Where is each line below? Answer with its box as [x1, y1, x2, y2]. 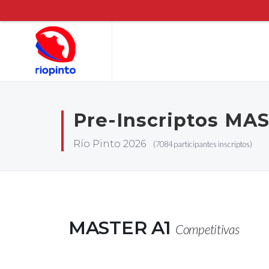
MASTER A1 [68, 217, 175, 239]
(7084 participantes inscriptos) [153, 139, 252, 149]
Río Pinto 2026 [73, 138, 153, 150]
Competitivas [175, 222, 240, 237]
